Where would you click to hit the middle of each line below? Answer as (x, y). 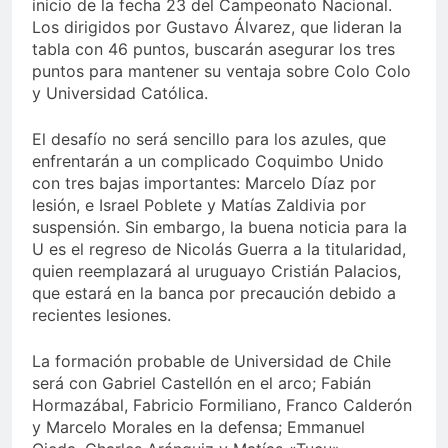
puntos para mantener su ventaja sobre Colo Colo (221, 70)
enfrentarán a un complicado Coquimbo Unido (208, 160)
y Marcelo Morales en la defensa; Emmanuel (198, 426)
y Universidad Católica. (120, 92)
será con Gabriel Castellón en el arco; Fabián (201, 382)
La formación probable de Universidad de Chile (211, 360)
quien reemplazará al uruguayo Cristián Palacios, (216, 270)
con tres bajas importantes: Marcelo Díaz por (204, 182)
